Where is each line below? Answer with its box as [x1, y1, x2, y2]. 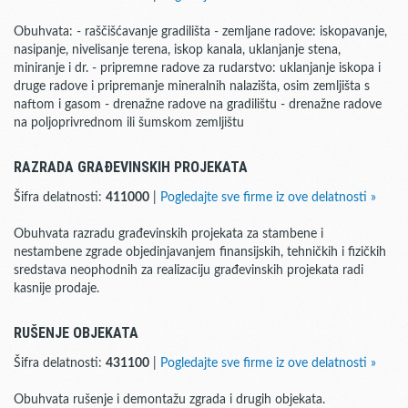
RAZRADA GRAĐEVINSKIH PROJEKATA [14, 158, 248, 176]
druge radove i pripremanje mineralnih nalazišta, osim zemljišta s [14, 80, 370, 93]
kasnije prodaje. [14, 282, 99, 295]
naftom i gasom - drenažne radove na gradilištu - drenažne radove [14, 98, 382, 111]
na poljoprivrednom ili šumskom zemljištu [14, 117, 244, 129]
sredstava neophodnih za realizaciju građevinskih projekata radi [14, 264, 363, 277]
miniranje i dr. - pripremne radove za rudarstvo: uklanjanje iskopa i [14, 62, 381, 75]
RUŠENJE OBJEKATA [14, 324, 138, 342]
